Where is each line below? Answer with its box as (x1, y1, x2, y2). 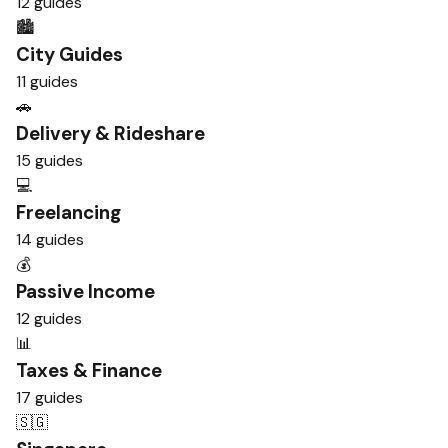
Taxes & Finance (16, 358, 162, 383)
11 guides (16, 71, 78, 92)
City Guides (16, 42, 123, 67)
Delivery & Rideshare (16, 121, 205, 146)
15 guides (16, 150, 83, 171)
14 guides (16, 229, 84, 250)
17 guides (16, 387, 83, 408)
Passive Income (16, 279, 155, 304)
